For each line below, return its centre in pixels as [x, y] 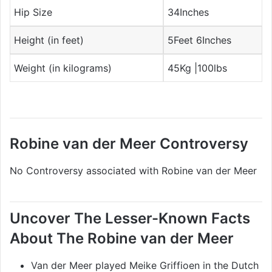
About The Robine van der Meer [122, 238]
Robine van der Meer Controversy [129, 143]
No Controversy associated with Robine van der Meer [133, 170]
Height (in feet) [49, 40]
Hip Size [33, 12]
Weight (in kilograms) [63, 68]
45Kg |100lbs [198, 68]
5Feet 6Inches [200, 40]
